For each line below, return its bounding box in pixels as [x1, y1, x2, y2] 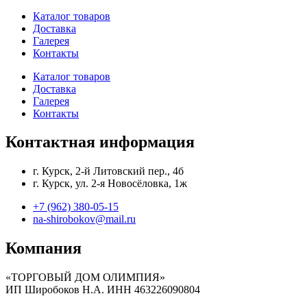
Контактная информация [5, 133, 195, 151]
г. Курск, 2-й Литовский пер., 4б [33, 165, 184, 177]
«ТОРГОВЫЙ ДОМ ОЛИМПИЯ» [5, 271, 165, 284]
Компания [5, 239, 82, 258]
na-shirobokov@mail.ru [33, 213, 136, 225]
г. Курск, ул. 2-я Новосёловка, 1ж [33, 177, 187, 190]
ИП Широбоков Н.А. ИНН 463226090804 [5, 284, 200, 296]
